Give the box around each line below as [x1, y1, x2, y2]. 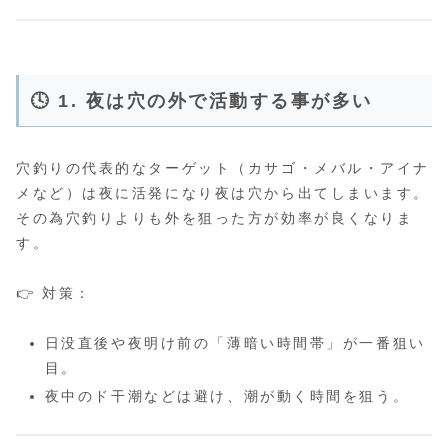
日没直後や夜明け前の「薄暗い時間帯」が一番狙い [44, 335, 426, 352]
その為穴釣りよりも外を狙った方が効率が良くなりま [16, 209, 414, 226]
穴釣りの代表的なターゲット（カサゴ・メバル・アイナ [16, 159, 430, 176]
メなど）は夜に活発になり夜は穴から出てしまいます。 [16, 184, 430, 201]
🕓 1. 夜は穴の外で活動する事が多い [30, 90, 373, 111]
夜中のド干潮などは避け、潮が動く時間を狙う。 [44, 388, 410, 405]
